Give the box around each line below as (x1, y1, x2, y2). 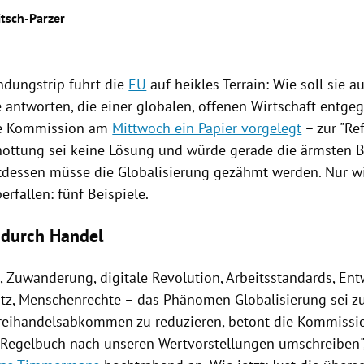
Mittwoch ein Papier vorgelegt (112, 118, 302, 137)
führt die (65, 74, 129, 93)
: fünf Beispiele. (50, 184, 149, 203)
